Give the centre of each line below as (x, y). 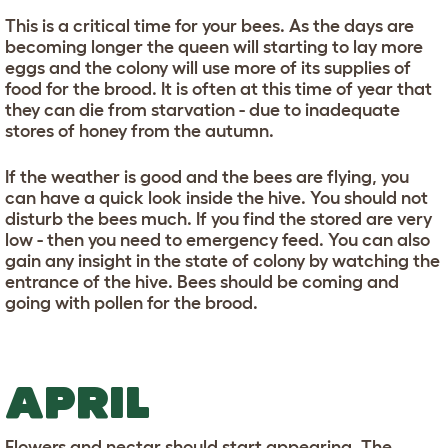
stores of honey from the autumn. (139, 131)
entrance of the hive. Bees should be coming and (202, 282)
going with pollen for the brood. (131, 303)
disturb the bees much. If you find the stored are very (218, 219)
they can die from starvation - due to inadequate (202, 110)
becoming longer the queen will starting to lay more (214, 47)
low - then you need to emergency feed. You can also (217, 240)
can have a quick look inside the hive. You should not (216, 198)
